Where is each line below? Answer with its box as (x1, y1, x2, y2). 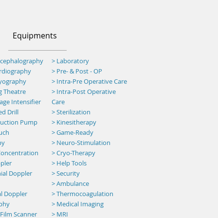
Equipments (13, 30, 57, 41)
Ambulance (56, 179, 89, 188)
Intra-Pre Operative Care (55, 77, 127, 86)
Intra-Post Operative (56, 87, 116, 96)
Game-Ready (56, 128, 93, 137)
